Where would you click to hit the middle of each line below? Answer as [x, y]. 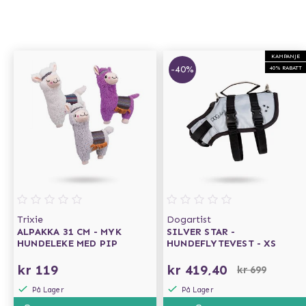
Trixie [30, 220]
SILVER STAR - [201, 232]
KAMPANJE [286, 56]
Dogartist [189, 220]
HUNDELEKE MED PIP [68, 244]
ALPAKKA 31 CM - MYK [69, 232]
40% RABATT [286, 68]
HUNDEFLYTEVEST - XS [221, 244]
